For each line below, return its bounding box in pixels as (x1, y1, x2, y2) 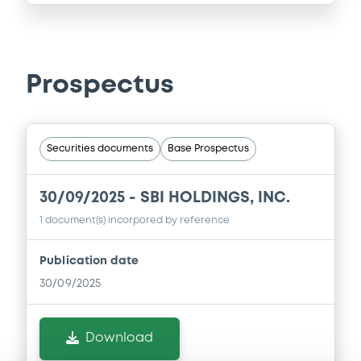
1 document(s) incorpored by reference (39, 216, 230, 226)
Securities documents (47, 144, 153, 154)
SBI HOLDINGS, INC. (140, 191, 290, 205)
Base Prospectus (168, 144, 249, 154)
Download (85, 332, 153, 345)
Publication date (39, 256, 139, 267)
